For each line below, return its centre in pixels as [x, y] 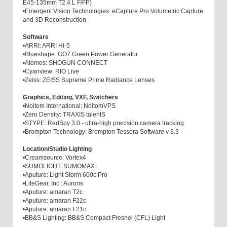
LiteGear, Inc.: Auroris [54, 184]
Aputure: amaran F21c [55, 210]
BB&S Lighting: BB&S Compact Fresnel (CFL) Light [95, 218]
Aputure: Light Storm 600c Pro [66, 175]
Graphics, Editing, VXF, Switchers [71, 98]
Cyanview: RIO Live [52, 72]
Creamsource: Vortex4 [55, 158]
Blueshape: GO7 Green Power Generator [81, 54]
